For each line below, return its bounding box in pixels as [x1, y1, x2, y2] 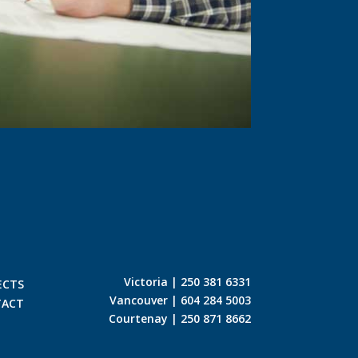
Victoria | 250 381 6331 [123, 273, 251, 289]
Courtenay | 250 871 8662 [108, 310, 251, 326]
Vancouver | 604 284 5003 [109, 292, 251, 308]
